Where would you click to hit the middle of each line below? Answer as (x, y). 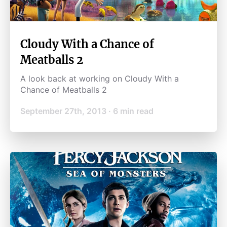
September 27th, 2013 (63, 111)
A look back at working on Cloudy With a (100, 79)
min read (136, 111)
